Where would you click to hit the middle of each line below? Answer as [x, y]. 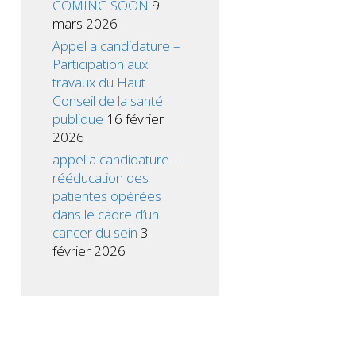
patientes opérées [107, 196]
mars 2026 [85, 24]
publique [78, 119]
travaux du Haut [99, 83]
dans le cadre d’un [106, 215]
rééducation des [101, 178]
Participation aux [100, 64]
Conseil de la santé [108, 101]
